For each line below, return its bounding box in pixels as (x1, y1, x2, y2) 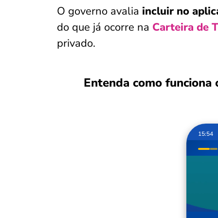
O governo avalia (57, 4, 142, 18)
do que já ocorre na (57, 20, 152, 35)
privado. (57, 36, 95, 51)
